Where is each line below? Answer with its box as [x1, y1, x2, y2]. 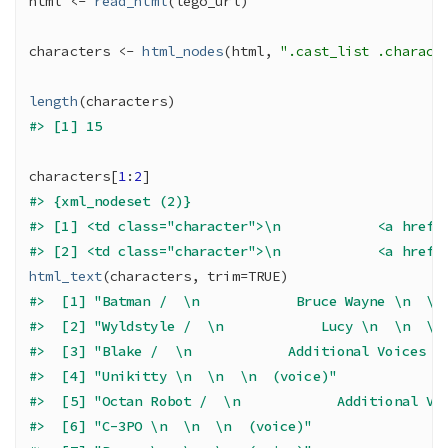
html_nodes [142, 41, 224, 60]
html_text [29, 266, 102, 285]
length [29, 91, 78, 110]
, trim [191, 266, 240, 285]
